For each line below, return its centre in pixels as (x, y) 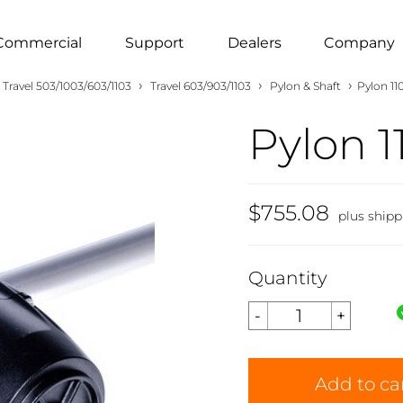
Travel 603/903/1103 (201, 86)
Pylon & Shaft (305, 86)
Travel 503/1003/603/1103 (67, 86)
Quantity (287, 278)
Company (360, 42)
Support (154, 42)
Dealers (254, 42)
